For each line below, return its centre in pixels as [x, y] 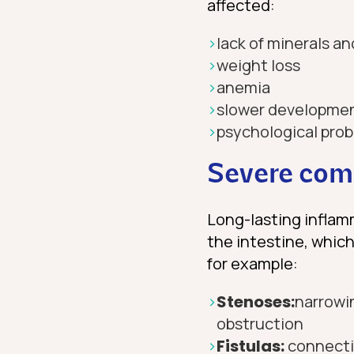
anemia [243, 88]
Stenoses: [256, 302]
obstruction [260, 324]
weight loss [258, 66]
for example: [252, 264]
